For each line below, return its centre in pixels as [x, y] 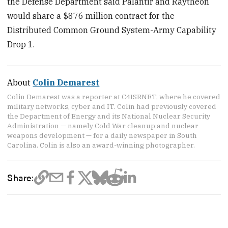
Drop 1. [21, 44]
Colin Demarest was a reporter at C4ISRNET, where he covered [114, 96]
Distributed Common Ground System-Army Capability [112, 30]
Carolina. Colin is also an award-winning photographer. [101, 145]
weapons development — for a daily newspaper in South [102, 135]
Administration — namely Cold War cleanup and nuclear [103, 125]
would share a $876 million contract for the [91, 16]
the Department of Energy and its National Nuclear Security [109, 116]
